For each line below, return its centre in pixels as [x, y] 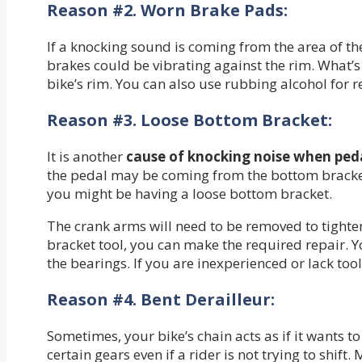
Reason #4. [94, 300]
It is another [86, 157]
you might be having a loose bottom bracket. [189, 194]
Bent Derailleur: [208, 300]
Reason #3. [94, 120]
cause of [155, 157]
